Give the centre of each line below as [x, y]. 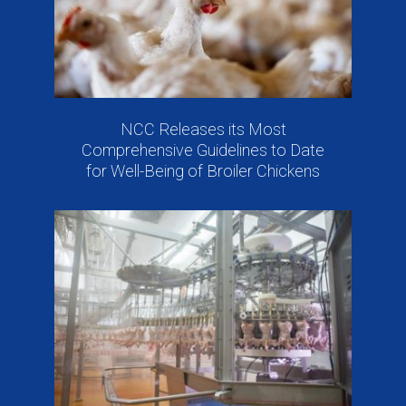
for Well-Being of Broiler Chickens [203, 170]
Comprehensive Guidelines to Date [203, 150]
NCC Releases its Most [203, 129]
